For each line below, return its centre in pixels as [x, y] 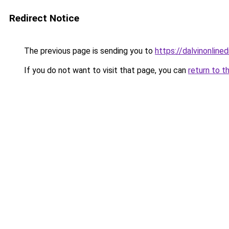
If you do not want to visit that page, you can [105, 70]
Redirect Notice [44, 18]
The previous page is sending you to [88, 51]
